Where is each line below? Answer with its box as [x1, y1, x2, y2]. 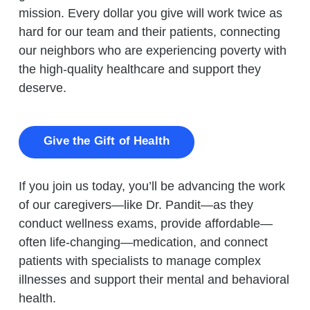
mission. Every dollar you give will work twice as [19, 6, 282, 21]
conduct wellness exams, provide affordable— [19, 216, 273, 230]
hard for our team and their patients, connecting [19, 25, 280, 39]
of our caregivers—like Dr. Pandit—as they [19, 197, 253, 212]
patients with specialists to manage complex [19, 253, 261, 268]
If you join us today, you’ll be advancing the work [19, 179, 285, 193]
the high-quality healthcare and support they [19, 62, 261, 77]
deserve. [19, 81, 66, 95]
